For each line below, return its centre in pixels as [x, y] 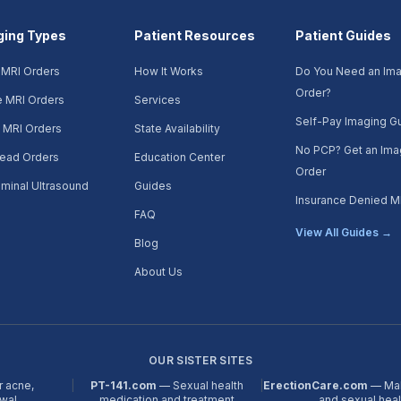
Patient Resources [194, 35]
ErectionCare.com [316, 385]
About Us [158, 272]
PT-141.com [124, 385]
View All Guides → [344, 232]
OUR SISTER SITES [200, 360]
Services [157, 100]
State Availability [177, 128]
